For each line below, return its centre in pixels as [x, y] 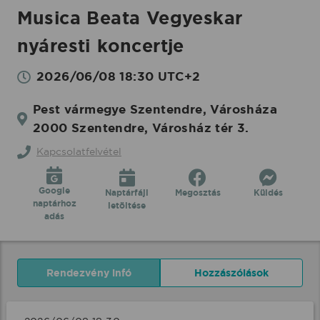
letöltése [127, 206]
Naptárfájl [127, 193]
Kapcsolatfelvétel [79, 151]
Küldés [268, 193]
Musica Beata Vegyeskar [130, 18]
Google [55, 191]
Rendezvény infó [89, 272]
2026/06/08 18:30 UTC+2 [118, 76]
